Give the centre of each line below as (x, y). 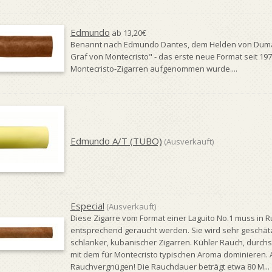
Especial (87, 206)
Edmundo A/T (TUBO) (116, 141)
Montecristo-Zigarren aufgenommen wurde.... (154, 69)
